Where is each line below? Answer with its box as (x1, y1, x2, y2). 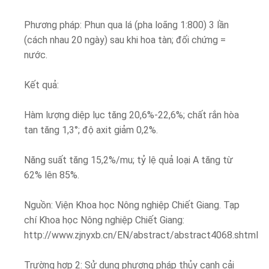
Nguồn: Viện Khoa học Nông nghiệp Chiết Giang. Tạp (24, 199, 240, 211)
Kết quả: (24, 79, 59, 91)
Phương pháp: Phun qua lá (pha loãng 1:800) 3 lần (24, 19, 229, 31)
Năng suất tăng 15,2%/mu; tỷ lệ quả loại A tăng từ (24, 154, 233, 166)
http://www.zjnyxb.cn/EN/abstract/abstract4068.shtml (24, 229, 258, 241)
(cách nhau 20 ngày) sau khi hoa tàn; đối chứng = (24, 34, 226, 46)
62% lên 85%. (24, 169, 79, 181)
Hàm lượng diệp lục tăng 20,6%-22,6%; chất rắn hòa (24, 109, 239, 121)
